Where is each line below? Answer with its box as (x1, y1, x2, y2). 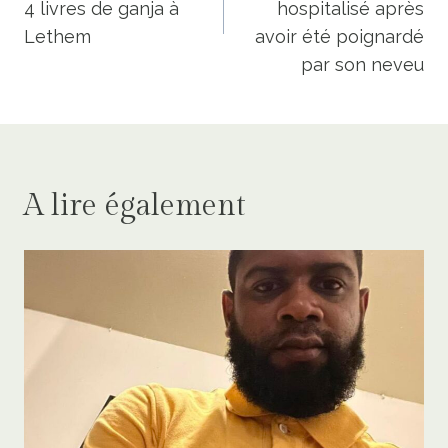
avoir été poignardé (255, 25, 424, 47)
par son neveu (301, 53, 424, 75)
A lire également (24, 187, 246, 224)
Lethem (24, 25, 91, 47)
